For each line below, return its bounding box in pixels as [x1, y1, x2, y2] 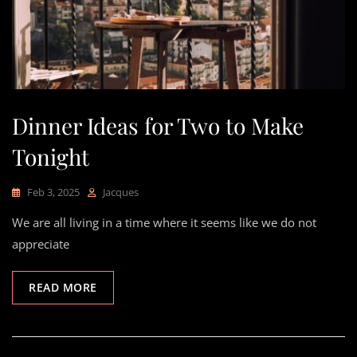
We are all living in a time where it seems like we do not [12, 214, 316, 230]
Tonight [12, 141, 89, 171]
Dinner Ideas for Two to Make [12, 110, 304, 140]
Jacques [103, 184, 139, 199]
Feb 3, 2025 [27, 184, 80, 199]
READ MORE [29, 279, 97, 295]
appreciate [12, 235, 69, 252]
